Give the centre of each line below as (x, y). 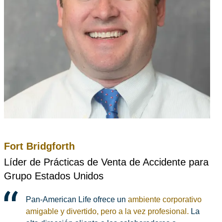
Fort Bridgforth (39, 146)
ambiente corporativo (165, 200)
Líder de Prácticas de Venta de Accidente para (106, 162)
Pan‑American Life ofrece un (77, 200)
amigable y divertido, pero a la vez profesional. (107, 212)
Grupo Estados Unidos (54, 176)
